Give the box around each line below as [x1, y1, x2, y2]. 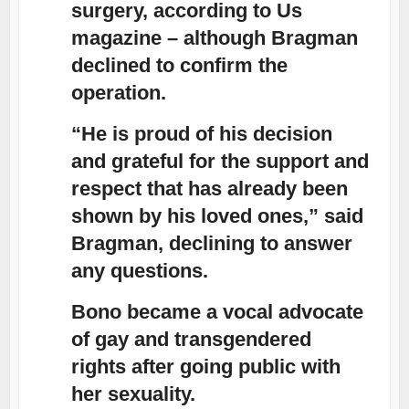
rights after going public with [71, 355, 341, 379]
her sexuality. [71, 383, 196, 406]
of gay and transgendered [71, 328, 312, 351]
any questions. [71, 259, 209, 283]
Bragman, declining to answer [71, 232, 353, 256]
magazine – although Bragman [71, 26, 359, 50]
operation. [71, 81, 167, 105]
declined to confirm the [71, 54, 288, 78]
